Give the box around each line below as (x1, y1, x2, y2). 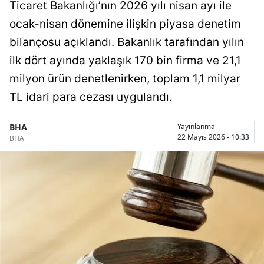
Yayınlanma (177, 121, 215, 132)
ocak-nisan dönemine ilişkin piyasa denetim (9, 16, 241, 31)
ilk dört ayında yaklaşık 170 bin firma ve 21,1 (9, 53, 241, 67)
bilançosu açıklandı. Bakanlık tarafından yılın (9, 35, 244, 49)
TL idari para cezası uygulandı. (9, 90, 172, 104)
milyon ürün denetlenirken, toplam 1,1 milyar (9, 71, 240, 85)
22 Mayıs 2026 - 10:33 (177, 132, 249, 143)
